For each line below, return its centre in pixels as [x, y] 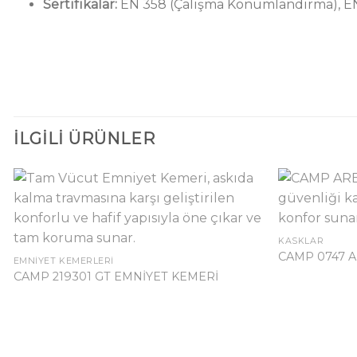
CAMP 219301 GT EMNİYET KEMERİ [116, 276]
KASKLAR [301, 241]
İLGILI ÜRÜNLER [84, 139]
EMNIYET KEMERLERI [63, 261]
